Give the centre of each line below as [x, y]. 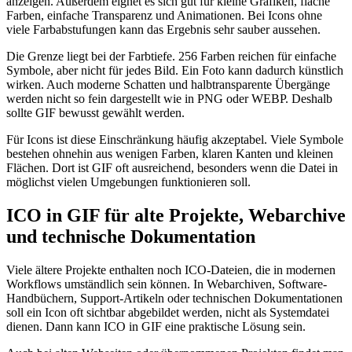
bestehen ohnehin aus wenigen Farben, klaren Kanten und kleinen [170, 154]
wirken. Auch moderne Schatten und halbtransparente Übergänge [168, 85]
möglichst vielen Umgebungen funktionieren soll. [128, 182]
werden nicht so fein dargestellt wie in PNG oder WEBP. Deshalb [169, 99]
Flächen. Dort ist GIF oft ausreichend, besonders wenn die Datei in [172, 168]
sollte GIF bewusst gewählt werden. [95, 113]
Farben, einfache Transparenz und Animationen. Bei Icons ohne [164, 16]
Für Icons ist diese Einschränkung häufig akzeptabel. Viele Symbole [175, 140]
